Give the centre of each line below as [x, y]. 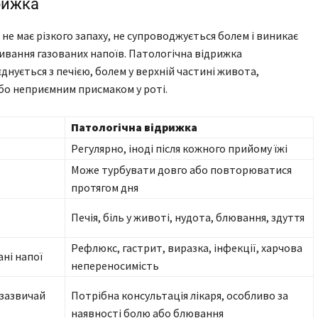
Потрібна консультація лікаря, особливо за [180, 296]
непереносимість [115, 266]
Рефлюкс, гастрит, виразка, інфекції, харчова [187, 248]
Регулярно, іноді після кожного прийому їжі [179, 149]
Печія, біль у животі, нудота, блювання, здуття [188, 218]
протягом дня [105, 188]
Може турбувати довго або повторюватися [181, 170]
